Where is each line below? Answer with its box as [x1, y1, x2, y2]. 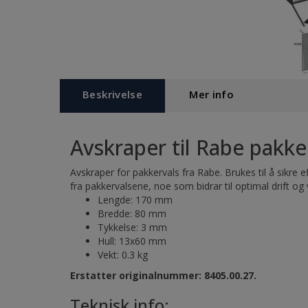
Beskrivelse [82, 87, 143, 101]
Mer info [189, 87, 234, 101]
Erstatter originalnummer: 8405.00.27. [70, 269, 256, 282]
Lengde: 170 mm [98, 193, 173, 206]
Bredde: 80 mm [98, 207, 166, 220]
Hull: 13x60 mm [98, 234, 166, 247]
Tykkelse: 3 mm [98, 221, 167, 234]
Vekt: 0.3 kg [98, 248, 148, 261]
